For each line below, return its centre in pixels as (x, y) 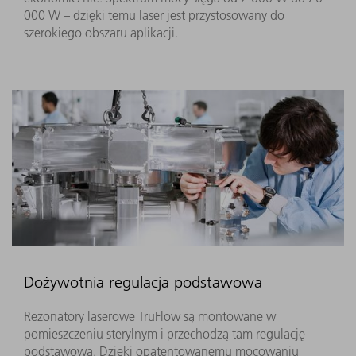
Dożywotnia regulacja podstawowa (143, 282)
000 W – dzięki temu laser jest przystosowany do (154, 15)
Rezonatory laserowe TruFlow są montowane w (150, 316)
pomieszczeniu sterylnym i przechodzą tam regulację (164, 333)
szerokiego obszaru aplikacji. (101, 32)
